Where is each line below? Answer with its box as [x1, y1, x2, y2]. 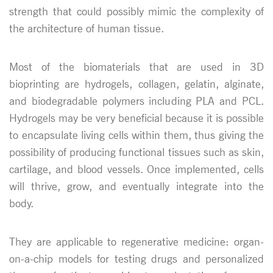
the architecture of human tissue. [9, 21, 164, 35]
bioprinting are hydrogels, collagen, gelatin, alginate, [9, 77, 264, 90]
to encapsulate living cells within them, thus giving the [9, 128, 264, 141]
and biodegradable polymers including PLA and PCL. [9, 94, 264, 107]
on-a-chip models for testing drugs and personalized [9, 252, 264, 265]
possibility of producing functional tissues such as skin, [9, 145, 264, 158]
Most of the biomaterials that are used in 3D [9, 60, 264, 73]
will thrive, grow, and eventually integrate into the [9, 179, 264, 193]
